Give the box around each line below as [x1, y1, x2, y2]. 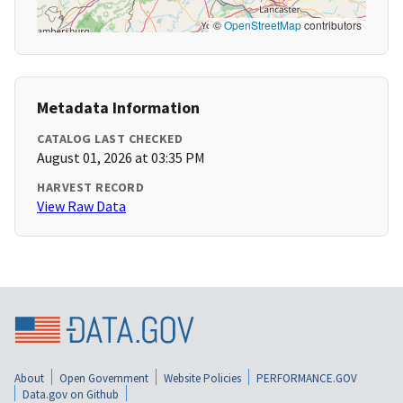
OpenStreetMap [224, 17, 301, 33]
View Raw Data [37, 197, 126, 216]
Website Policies [164, 370, 241, 386]
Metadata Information [37, 97, 200, 119]
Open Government [59, 370, 148, 386]
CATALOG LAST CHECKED [37, 130, 183, 148]
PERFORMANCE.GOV [256, 370, 357, 386]
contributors [301, 17, 362, 33]
